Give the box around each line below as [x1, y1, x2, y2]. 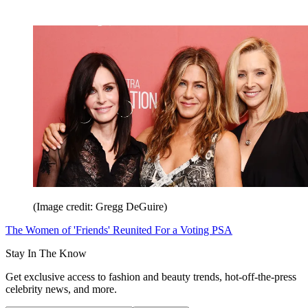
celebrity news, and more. [5, 283, 117, 295]
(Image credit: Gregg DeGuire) [33, 201, 167, 212]
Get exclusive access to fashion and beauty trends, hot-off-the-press [5, 271, 296, 283]
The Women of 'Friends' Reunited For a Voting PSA [5, 224, 232, 236]
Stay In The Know [5, 247, 87, 259]
